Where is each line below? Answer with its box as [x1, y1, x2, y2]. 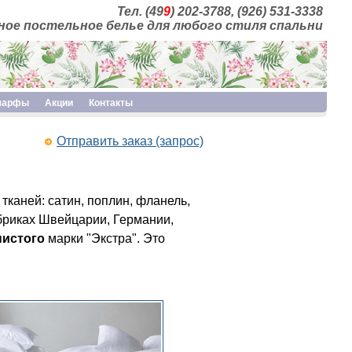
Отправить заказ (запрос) [57, 134, 203, 148]
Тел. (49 [117, 5, 163, 18]
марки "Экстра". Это [45, 232, 165, 245]
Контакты [89, 97, 133, 108]
